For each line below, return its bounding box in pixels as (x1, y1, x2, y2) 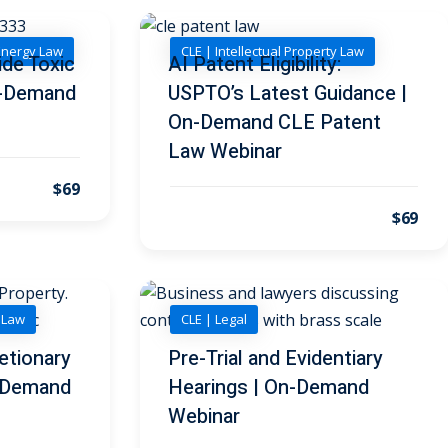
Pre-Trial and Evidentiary (167, 344, 383, 374)
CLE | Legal (180, 310, 247, 329)
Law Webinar (167, 137, 282, 167)
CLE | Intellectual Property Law (180, 42, 364, 61)
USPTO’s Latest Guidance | (167, 79, 407, 109)
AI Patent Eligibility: (167, 50, 341, 80)
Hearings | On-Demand (167, 373, 369, 403)
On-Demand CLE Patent (167, 108, 381, 138)
